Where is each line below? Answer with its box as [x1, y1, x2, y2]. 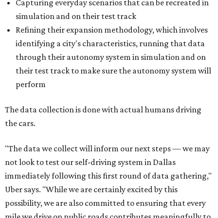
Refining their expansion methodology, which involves [16, 25, 208, 35]
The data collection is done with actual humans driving [5, 105, 201, 114]
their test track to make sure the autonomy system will [16, 66, 211, 75]
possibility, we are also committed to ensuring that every [5, 198, 206, 208]
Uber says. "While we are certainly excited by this [5, 184, 178, 194]
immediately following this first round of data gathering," [5, 171, 212, 181]
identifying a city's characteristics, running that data [16, 38, 205, 48]
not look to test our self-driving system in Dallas [5, 157, 176, 167]
